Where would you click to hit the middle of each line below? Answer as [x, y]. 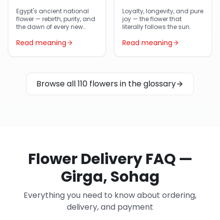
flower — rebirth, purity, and [56, 19]
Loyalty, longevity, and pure [163, 11]
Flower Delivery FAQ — [110, 159]
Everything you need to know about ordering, [110, 195]
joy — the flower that [152, 19]
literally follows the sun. [157, 27]
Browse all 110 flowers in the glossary [106, 84]
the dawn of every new [50, 27]
